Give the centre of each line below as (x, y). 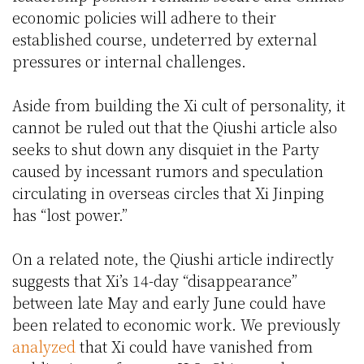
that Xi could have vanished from (194, 347)
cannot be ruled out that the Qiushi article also (175, 127)
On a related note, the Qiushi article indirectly (173, 259)
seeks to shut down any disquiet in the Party (166, 149)
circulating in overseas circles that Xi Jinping (168, 193)
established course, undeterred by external (165, 39)
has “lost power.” (70, 215)
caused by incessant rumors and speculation (168, 171)
